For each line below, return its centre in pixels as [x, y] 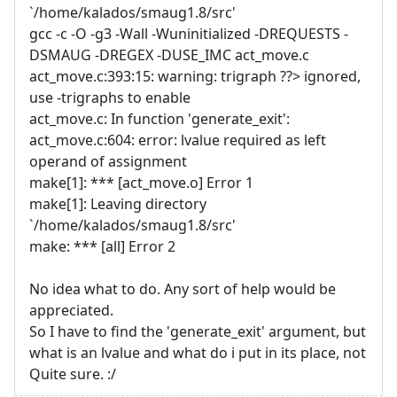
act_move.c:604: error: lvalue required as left [178, 140]
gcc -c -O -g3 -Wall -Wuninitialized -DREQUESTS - [189, 33]
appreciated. [71, 310]
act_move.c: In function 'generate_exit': [160, 118]
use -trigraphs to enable [110, 97]
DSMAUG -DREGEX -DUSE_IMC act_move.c [169, 54]
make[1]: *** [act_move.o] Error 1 [141, 182]
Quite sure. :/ [73, 374]
